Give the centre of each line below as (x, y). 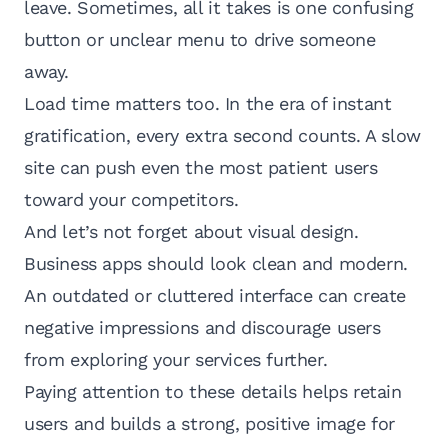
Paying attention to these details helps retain (213, 392)
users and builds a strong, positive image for (210, 424)
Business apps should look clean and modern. (216, 264)
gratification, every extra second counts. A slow (222, 136)
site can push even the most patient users (201, 168)
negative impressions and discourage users (202, 328)
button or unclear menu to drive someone (200, 40)
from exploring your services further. (176, 360)
